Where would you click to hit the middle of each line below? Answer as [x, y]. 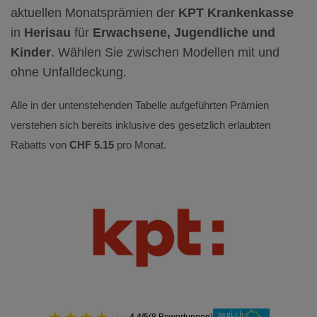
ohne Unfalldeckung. [69, 72]
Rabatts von [40, 145]
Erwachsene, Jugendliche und [184, 33]
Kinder [31, 52]
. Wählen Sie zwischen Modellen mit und [165, 52]
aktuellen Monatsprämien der [94, 13]
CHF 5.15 [92, 145]
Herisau [47, 33]
